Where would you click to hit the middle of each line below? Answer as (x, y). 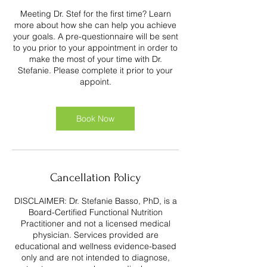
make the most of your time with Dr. (95, 59)
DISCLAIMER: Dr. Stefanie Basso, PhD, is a (95, 201)
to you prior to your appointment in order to (95, 48)
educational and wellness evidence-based (95, 246)
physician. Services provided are (95, 235)
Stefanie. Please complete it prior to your (95, 70)
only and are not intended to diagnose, (95, 257)
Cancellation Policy (95, 178)
